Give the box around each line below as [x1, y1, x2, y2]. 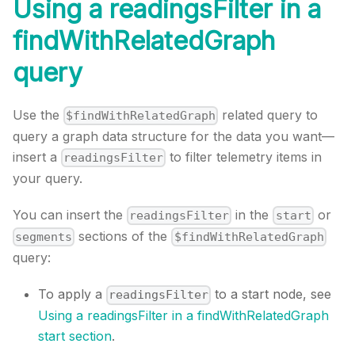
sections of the [74, 228, 172, 245]
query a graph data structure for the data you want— [13, 128, 334, 144]
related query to [218, 106, 319, 123]
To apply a [38, 286, 106, 303]
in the [231, 207, 273, 223]
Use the [13, 106, 63, 123]
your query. [13, 170, 82, 187]
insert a [13, 148, 61, 165]
